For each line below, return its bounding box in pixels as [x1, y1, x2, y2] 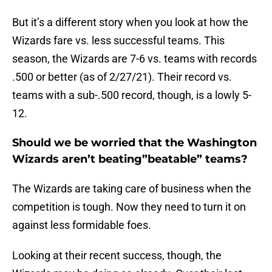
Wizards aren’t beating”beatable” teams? [12, 152, 248, 166]
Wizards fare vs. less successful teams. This [12, 34, 225, 47]
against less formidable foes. [12, 219, 151, 232]
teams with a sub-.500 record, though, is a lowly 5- [12, 89, 251, 102]
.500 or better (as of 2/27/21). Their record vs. [12, 70, 232, 84]
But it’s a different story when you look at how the [12, 16, 248, 29]
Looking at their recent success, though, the [12, 249, 222, 262]
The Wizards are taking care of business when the [12, 182, 251, 195]
